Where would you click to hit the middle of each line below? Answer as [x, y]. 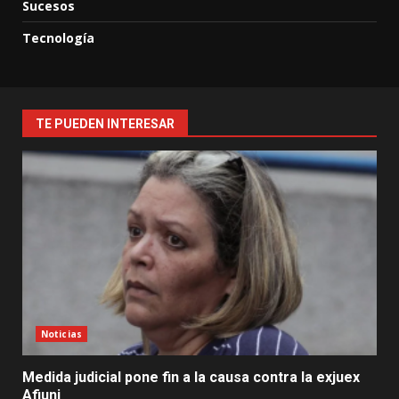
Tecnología [58, 38]
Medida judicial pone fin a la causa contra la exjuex [191, 378]
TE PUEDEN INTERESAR [105, 124]
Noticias [61, 334]
